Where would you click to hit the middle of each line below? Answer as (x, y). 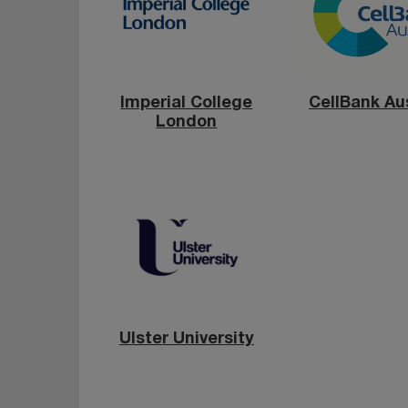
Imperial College (187, 104)
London (187, 123)
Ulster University (186, 340)
